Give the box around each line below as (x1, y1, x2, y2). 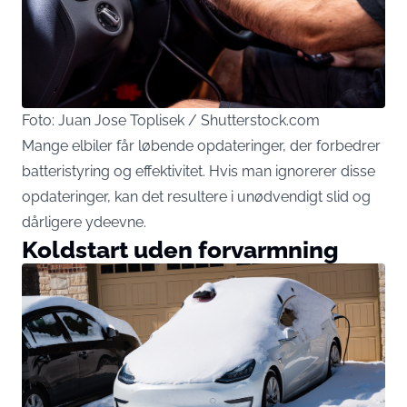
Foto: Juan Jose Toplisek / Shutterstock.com (22, 112, 320, 130)
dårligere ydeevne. (22, 213, 146, 232)
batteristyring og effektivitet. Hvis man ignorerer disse (22, 163, 375, 181)
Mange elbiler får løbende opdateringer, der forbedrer (22, 137, 381, 155)
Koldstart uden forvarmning (22, 235, 339, 264)
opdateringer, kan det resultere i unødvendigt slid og (22, 188, 371, 206)
